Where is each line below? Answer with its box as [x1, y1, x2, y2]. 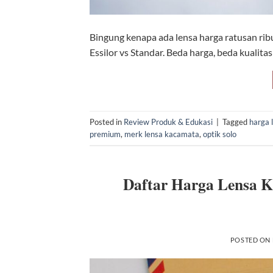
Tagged [222, 116, 249, 127]
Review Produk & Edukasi [124, 116, 213, 127]
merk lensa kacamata [124, 129, 199, 139]
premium [90, 129, 121, 139]
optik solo [203, 129, 236, 139]
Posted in [90, 116, 124, 127]
